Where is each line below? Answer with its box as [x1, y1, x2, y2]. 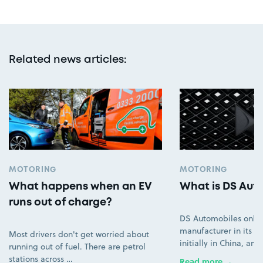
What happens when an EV [9, 182, 152, 192]
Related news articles [9, 55, 124, 65]
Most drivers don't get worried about [9, 228, 149, 241]
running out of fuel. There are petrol [9, 241, 146, 253]
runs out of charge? [9, 198, 112, 208]
